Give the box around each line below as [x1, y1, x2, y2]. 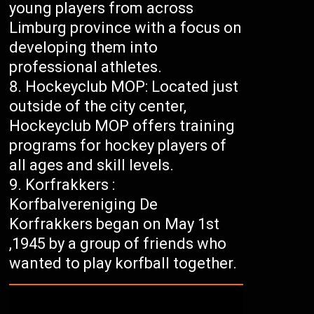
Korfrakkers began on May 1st [9, 214, 220, 233]
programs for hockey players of [9, 136, 227, 154]
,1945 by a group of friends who [9, 234, 227, 252]
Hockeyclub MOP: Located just [25, 77, 239, 95]
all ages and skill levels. [9, 156, 175, 174]
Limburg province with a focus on [9, 18, 243, 36]
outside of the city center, [9, 97, 187, 115]
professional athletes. [9, 57, 163, 76]
